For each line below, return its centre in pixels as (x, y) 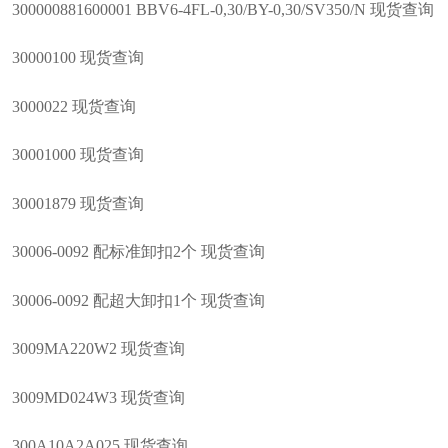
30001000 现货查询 (77, 155)
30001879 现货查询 (77, 203)
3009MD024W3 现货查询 (98, 397)
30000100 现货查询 (77, 58)
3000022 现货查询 (73, 106)
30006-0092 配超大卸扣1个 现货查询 (138, 300)
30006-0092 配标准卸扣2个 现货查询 (138, 252)
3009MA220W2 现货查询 (98, 349)
